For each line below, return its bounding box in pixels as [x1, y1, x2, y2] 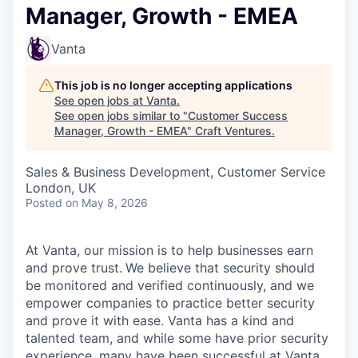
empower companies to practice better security [26, 295, 315, 312]
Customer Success [188, 109, 288, 123]
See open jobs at [54, 93, 146, 108]
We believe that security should [125, 260, 315, 276]
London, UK [26, 180, 96, 197]
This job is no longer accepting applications [54, 78, 292, 93]
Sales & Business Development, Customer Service [26, 164, 325, 181]
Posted [26, 196, 62, 210]
